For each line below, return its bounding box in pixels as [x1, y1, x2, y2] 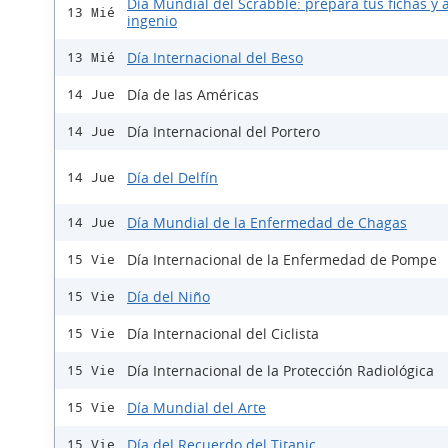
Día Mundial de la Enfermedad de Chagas [127, 213, 407, 233]
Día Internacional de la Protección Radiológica [127, 361, 434, 381]
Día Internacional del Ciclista [127, 324, 319, 344]
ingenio [127, 11, 177, 31]
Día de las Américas [127, 85, 259, 105]
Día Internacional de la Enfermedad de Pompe [127, 250, 437, 270]
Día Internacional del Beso [127, 48, 303, 68]
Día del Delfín [127, 167, 218, 187]
